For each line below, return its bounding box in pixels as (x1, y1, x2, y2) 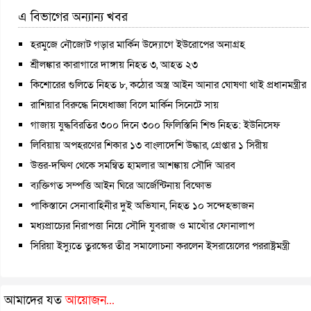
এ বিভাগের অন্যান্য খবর (18, 8, 128, 25)
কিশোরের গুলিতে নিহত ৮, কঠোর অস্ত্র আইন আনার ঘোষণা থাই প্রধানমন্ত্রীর (31, 77, 306, 92)
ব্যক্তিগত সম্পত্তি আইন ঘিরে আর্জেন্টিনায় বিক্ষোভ (31, 178, 212, 192)
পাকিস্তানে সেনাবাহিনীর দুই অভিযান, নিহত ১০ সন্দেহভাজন (31, 198, 254, 212)
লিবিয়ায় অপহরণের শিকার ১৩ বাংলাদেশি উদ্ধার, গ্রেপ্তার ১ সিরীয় (31, 137, 268, 152)
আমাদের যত (4, 292, 65, 308)
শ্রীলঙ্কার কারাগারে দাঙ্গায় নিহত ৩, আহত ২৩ (31, 57, 198, 72)
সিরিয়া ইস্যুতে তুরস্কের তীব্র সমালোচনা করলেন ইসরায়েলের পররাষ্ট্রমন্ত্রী (31, 238, 290, 253)
